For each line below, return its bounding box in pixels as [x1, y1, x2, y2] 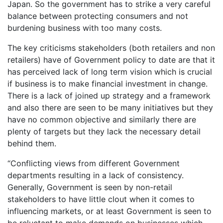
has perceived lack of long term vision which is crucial [7, 67, 212, 77]
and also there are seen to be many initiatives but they [7, 103, 213, 113]
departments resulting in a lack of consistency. [7, 170, 184, 181]
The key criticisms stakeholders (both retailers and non [7, 43, 215, 53]
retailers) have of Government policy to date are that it [7, 55, 215, 65]
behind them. [7, 138, 56, 149]
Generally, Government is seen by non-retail [7, 182, 172, 193]
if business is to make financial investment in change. [7, 79, 208, 89]
